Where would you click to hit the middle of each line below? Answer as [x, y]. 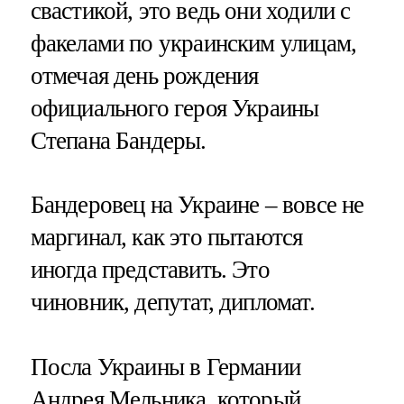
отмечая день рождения [144, 76]
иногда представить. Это [150, 270]
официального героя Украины [174, 109]
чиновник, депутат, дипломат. [172, 303]
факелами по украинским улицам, [193, 44]
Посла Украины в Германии [165, 367]
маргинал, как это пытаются [166, 238]
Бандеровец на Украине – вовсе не [197, 205]
